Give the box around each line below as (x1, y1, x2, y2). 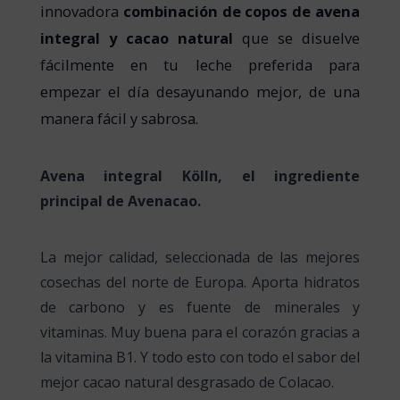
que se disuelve (233, 27, 361, 48)
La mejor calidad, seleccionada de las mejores (39, 247, 361, 268)
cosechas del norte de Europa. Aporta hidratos (39, 272, 361, 293)
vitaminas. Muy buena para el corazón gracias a (39, 322, 361, 343)
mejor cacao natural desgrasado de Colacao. (39, 372, 334, 393)
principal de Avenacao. (39, 191, 201, 212)
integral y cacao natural (39, 27, 233, 48)
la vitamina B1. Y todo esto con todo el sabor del (39, 347, 361, 368)
